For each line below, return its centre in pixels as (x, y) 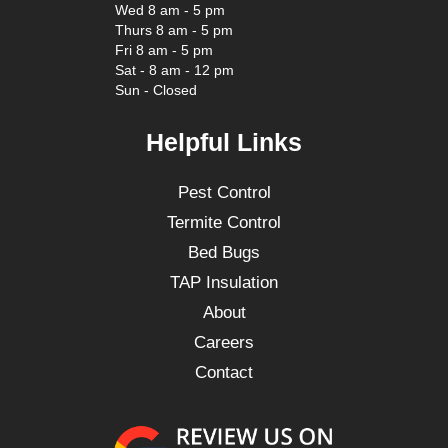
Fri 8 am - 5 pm (164, 50)
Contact (224, 373)
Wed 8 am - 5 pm (170, 10)
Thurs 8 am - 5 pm (174, 30)
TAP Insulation (224, 283)
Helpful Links (224, 142)
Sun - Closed (156, 90)
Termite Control (224, 223)
